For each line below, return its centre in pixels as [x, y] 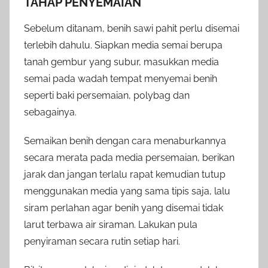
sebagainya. [50, 112]
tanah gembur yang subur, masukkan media [121, 62]
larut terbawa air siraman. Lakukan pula [111, 225]
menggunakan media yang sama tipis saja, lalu [127, 191]
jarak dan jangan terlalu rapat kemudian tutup [125, 175]
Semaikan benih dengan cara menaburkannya [125, 141]
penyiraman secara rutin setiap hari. [102, 242]
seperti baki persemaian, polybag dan [107, 96]
